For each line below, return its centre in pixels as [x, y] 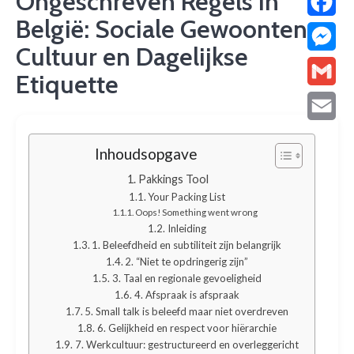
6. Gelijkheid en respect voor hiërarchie [186, 328]
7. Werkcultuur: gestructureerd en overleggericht [186, 344]
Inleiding [186, 228]
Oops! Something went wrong [197, 211]
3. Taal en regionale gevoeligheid [186, 278]
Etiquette [67, 84]
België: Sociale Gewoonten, [164, 29]
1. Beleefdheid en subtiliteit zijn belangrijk [187, 245]
